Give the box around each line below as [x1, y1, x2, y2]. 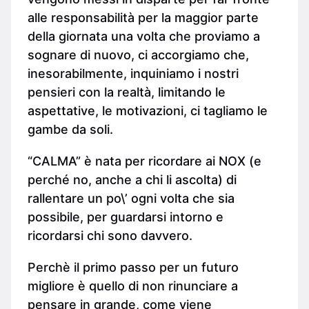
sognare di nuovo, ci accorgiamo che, [28, 48, 249, 63]
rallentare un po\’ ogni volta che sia [28, 191, 235, 206]
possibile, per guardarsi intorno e [28, 210, 223, 225]
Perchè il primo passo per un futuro [28, 260, 239, 275]
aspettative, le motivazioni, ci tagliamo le [28, 103, 268, 119]
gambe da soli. [28, 122, 113, 137]
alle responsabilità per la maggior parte [28, 10, 259, 26]
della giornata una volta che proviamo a [28, 29, 260, 44]
